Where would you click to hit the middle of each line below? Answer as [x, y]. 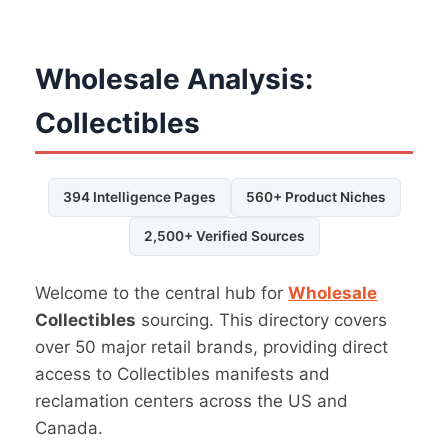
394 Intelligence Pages [139, 197]
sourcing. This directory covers [262, 320]
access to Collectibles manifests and [183, 374]
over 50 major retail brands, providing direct [212, 347]
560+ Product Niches [315, 197]
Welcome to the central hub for [162, 293]
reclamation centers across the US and [192, 401]
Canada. [69, 428]
